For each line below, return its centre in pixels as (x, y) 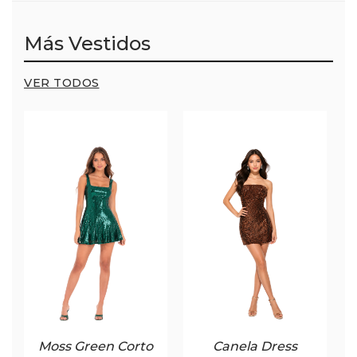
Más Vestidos (87, 43)
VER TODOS (62, 82)
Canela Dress (255, 347)
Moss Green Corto (96, 347)
